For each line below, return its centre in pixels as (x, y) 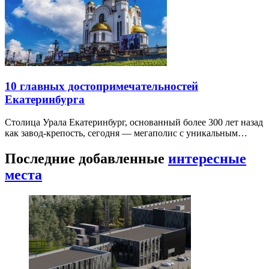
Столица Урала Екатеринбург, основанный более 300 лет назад (134, 122)
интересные (207, 159)
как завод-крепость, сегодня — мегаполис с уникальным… (126, 133)
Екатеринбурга (45, 99)
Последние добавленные (86, 159)
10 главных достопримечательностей (101, 86)
